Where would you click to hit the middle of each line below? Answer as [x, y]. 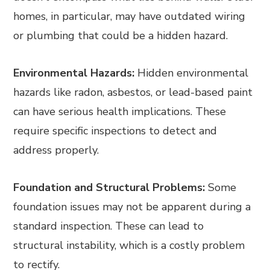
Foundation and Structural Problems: [109, 187]
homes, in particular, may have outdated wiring [130, 16]
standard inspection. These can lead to [109, 226]
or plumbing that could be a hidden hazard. [121, 36]
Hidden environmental [192, 73]
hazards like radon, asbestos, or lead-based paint [133, 92]
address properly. [56, 150]
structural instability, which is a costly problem [129, 245]
